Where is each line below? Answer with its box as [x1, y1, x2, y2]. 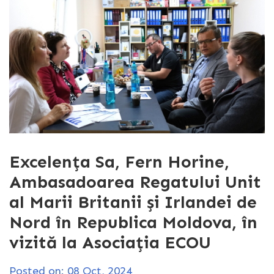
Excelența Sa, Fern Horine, [9, 151, 229, 172]
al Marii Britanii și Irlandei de [9, 191, 257, 212]
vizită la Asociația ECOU [9, 232, 211, 253]
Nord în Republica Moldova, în [9, 212, 257, 232]
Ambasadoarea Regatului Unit [9, 171, 261, 192]
